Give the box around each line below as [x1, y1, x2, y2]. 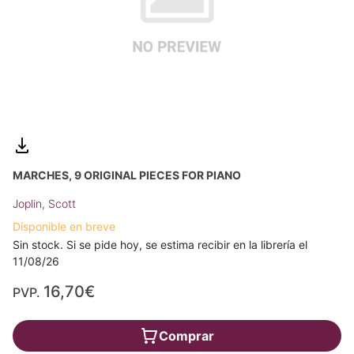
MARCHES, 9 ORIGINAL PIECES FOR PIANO [13, 168, 241, 182]
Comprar [159, 327, 214, 344]
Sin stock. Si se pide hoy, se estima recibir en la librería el [13, 237, 307, 251]
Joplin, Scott [13, 196, 76, 210]
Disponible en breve [13, 219, 115, 233]
